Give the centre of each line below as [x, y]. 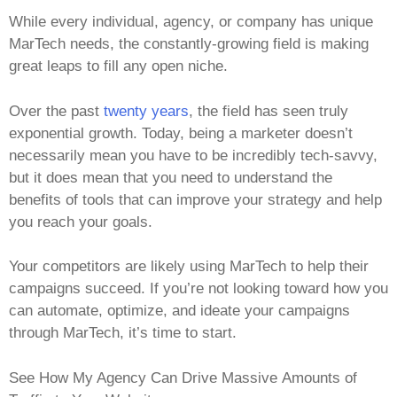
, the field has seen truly [269, 111]
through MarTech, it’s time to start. [123, 333]
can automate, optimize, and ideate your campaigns [179, 311]
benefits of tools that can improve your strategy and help [195, 199]
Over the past [56, 111]
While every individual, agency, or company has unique [191, 22]
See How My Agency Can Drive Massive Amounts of [183, 378]
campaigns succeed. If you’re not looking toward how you [198, 289]
